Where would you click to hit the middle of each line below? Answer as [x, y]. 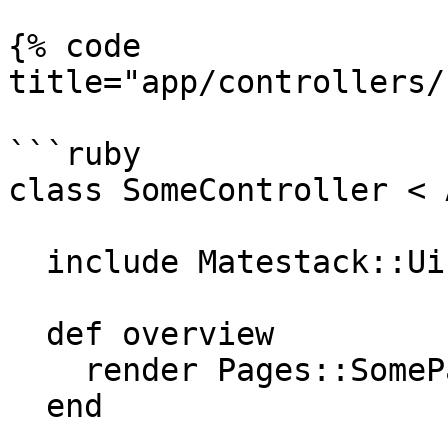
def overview [27, 334]
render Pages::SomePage [46, 370]
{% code [74, 46]
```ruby [74, 154]
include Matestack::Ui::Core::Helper [27, 262]
